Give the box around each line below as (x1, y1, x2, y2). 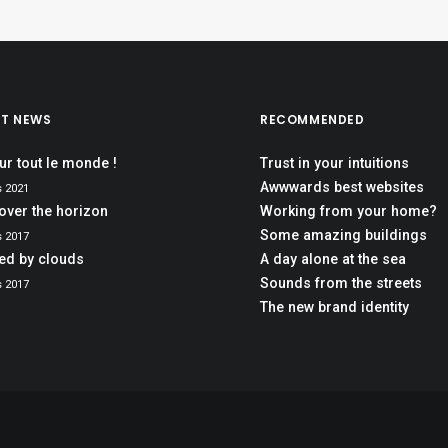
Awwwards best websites (260, 179, 424, 195)
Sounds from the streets (260, 275, 422, 291)
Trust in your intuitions (260, 155, 409, 171)
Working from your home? (260, 203, 437, 219)
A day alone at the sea (260, 251, 406, 267)
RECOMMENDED (260, 111, 365, 128)
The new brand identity (260, 299, 409, 315)
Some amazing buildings (260, 227, 427, 243)
